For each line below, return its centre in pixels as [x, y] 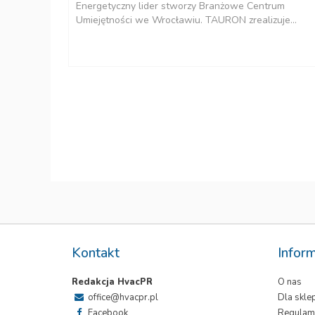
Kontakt [96, 253]
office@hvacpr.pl [122, 297]
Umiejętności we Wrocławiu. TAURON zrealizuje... [186, 20]
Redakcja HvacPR [112, 282]
